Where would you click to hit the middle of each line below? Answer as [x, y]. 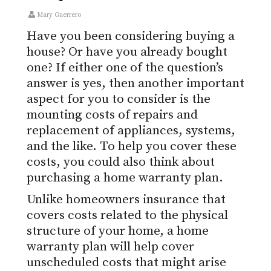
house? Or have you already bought [127, 52]
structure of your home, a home [118, 231]
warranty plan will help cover [110, 247]
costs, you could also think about [121, 162]
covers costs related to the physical [127, 216]
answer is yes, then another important [135, 84]
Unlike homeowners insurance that [126, 200]
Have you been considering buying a [131, 37]
